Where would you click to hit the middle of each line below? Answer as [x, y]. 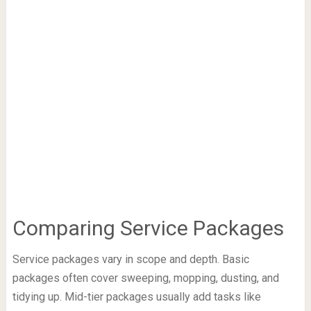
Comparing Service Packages [148, 228]
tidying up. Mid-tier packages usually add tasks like [136, 297]
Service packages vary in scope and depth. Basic [131, 260]
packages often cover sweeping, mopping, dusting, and [145, 278]
